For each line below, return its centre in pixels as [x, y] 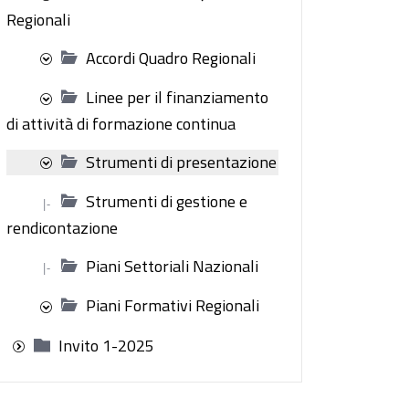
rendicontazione [62, 227]
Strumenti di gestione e [167, 201]
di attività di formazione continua [121, 123]
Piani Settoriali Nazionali [172, 266]
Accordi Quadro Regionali [171, 58]
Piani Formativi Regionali [173, 305]
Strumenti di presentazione [181, 162]
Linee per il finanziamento [177, 97]
